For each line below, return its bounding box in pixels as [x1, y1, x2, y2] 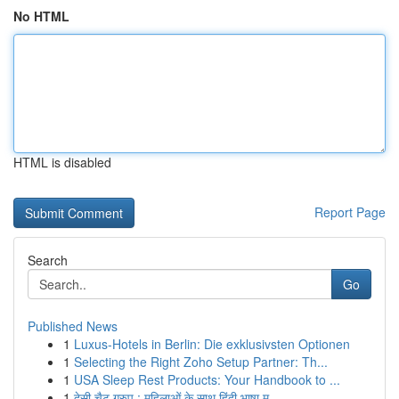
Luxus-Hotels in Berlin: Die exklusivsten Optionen [74, 335, 350, 353]
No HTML [13, 7, 69, 25]
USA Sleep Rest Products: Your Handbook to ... [74, 370, 340, 388]
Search [28, 251, 68, 269]
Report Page [314, 203, 386, 221]
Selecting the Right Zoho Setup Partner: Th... [74, 353, 328, 370]
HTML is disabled [13, 153, 111, 171]
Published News [28, 317, 118, 335]
